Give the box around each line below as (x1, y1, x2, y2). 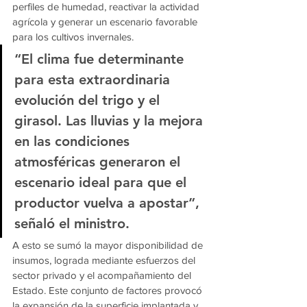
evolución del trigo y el (14, 92, 164, 109)
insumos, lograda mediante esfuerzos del (12, 254, 198, 267)
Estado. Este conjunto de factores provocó (12, 284, 205, 297)
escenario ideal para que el (14, 174, 191, 191)
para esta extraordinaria (14, 71, 174, 88)
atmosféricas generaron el (14, 153, 184, 171)
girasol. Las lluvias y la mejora (14, 112, 207, 130)
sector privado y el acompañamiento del (12, 269, 194, 282)
